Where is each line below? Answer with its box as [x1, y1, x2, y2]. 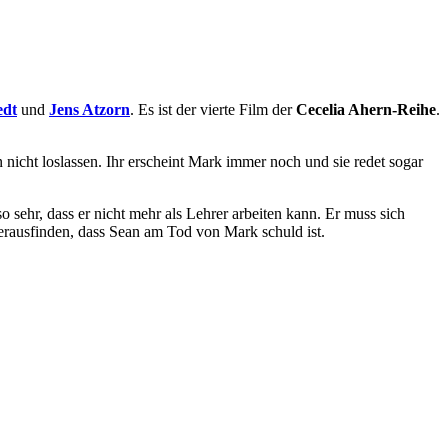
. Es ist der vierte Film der [130, 100, 296, 118]
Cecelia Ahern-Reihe [296, 100, 436, 118]
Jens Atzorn [49, 100, 130, 118]
